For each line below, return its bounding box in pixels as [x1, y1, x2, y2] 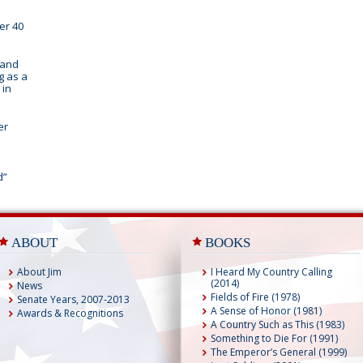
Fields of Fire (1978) [211, 290, 300, 304]
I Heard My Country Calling [211, 265, 332, 279]
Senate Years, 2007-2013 [17, 293, 130, 306]
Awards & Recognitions [17, 306, 123, 320]
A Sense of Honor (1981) [211, 304, 322, 318]
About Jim [17, 265, 62, 279]
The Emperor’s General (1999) [211, 345, 347, 359]
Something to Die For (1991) [211, 331, 338, 345]
